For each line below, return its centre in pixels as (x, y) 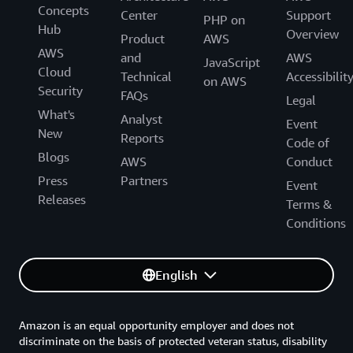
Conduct (309, 161)
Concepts (63, 10)
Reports (142, 137)
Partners (144, 180)
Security (60, 90)
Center (139, 15)
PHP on (224, 19)
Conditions (316, 223)
